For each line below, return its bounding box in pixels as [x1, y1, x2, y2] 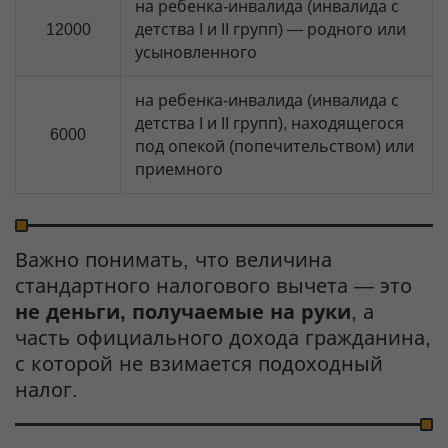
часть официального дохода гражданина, [15, 327, 431, 349]
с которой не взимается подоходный [15, 353, 383, 375]
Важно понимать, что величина [15, 249, 332, 271]
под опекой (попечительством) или [135, 138, 414, 155]
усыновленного [135, 44, 257, 61]
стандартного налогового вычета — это [15, 275, 412, 297]
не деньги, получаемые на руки [15, 301, 351, 323]
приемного [135, 161, 223, 178]
